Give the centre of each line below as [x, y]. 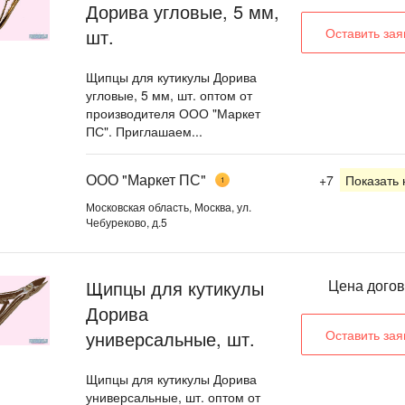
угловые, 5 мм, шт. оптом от [169, 95]
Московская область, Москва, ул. [169, 206]
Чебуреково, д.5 [127, 221]
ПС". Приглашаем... [144, 131]
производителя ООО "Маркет [173, 113]
